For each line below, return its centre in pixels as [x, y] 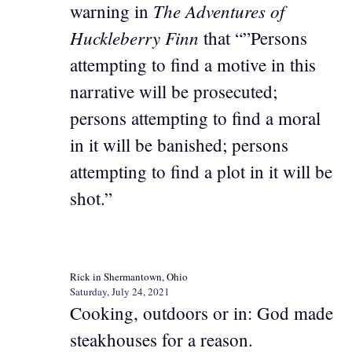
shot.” [91, 198]
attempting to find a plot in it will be [201, 171]
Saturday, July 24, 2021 [120, 291]
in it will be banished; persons [179, 144]
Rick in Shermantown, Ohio [129, 277]
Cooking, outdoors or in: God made [202, 313]
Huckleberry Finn [137, 37]
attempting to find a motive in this [193, 64]
